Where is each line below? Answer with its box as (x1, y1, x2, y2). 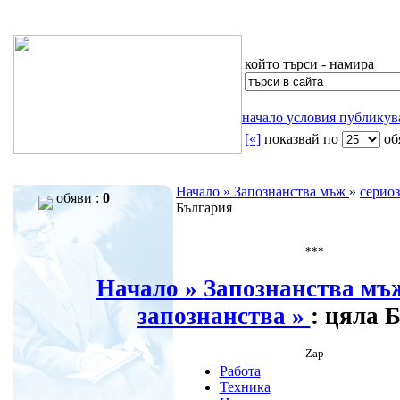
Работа (219, 362, 261, 379)
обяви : (53, 190, 103, 205)
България (176, 200, 232, 215)
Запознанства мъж (234, 184, 349, 199)
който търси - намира (245, 56, 374, 71)
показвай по (264, 131, 342, 146)
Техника (219, 379, 271, 395)
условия (287, 110, 339, 125)
